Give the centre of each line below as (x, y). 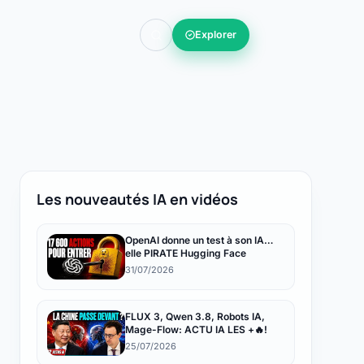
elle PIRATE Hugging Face (186, 253)
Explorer (216, 35)
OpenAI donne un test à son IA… (199, 240)
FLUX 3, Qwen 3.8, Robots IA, (195, 316)
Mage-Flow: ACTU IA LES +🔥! (196, 329)
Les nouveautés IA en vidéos (137, 199)
